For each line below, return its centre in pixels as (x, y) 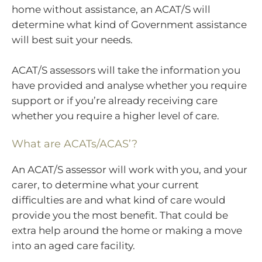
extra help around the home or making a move (127, 231)
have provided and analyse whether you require (129, 85)
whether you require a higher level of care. (116, 116)
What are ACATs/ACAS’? (75, 144)
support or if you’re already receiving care (115, 100)
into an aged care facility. (73, 246)
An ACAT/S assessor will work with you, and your (130, 170)
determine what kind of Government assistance (129, 25)
